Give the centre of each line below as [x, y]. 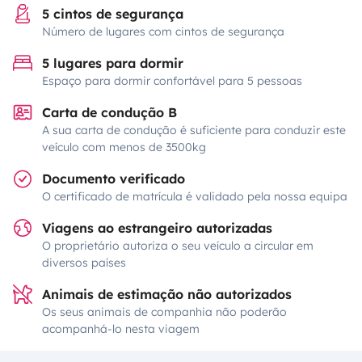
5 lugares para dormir [113, 63]
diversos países [84, 263]
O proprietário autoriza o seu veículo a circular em [178, 246]
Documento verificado [114, 179]
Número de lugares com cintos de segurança [163, 32]
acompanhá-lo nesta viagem [121, 329]
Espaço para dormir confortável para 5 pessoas [172, 81]
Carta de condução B [109, 112]
